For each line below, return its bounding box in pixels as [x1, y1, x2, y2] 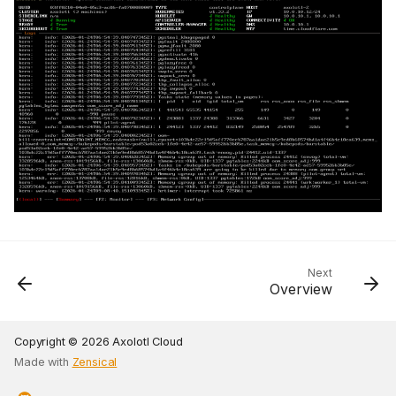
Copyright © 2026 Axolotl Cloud [14, 335, 183, 349]
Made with [14, 355, 72, 369]
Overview [270, 280, 332, 299]
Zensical [72, 355, 118, 369]
